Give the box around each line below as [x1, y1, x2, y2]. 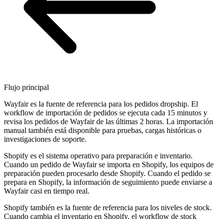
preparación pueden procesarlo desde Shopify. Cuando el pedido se [4, 169, 211, 177]
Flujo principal [4, 83, 49, 91]
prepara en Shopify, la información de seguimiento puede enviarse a [4, 177, 212, 186]
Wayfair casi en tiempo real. [4, 186, 89, 195]
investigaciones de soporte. [4, 134, 87, 143]
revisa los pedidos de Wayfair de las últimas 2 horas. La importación [4, 117, 213, 126]
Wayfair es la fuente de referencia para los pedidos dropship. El [4, 99, 198, 108]
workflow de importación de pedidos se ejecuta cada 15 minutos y [4, 108, 207, 117]
